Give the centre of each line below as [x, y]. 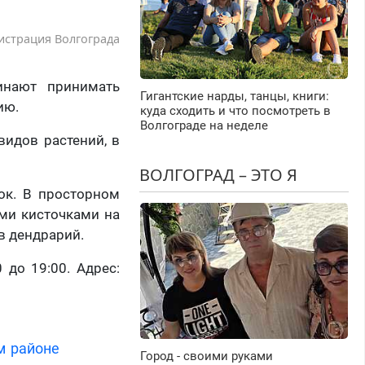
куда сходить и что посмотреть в [235, 111]
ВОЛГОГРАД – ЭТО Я [218, 175]
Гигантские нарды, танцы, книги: [234, 97]
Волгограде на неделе [204, 126]
